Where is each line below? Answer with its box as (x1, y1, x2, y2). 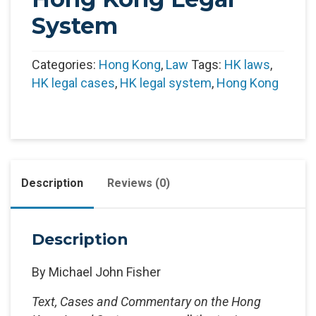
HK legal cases (32, 75, 115, 90)
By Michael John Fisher (32, 265, 161, 279)
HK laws (224, 57, 270, 72)
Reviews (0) (107, 176, 170, 190)
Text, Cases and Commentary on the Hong (32, 294, 261, 309)
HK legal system (120, 75, 212, 90)
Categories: (32, 57, 99, 72)
